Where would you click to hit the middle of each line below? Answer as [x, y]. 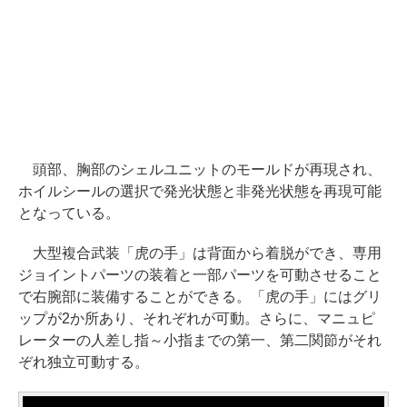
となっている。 [69, 213]
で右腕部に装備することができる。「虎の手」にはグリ [200, 297]
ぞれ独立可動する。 [84, 362]
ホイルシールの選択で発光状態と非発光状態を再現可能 [200, 191]
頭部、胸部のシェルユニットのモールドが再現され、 [200, 169]
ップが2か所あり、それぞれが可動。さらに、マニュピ [197, 318]
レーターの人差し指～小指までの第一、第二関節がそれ [200, 340]
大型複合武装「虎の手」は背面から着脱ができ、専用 [200, 253]
